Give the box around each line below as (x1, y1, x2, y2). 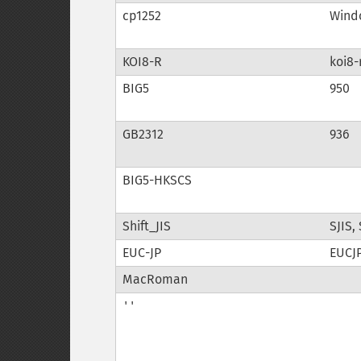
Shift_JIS (122, 218, 171, 234)
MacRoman (122, 272, 188, 287)
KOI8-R (122, 54, 162, 69)
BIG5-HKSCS (122, 172, 192, 188)
